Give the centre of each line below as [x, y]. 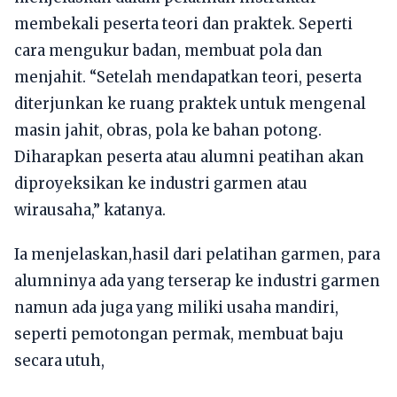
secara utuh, [59, 360]
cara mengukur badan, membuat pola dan [168, 50]
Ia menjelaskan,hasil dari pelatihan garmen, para [197, 254]
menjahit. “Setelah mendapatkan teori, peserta [188, 77]
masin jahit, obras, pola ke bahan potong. [168, 130]
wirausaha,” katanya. [90, 210]
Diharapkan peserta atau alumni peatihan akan [189, 156]
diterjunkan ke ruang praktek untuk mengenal [190, 103]
